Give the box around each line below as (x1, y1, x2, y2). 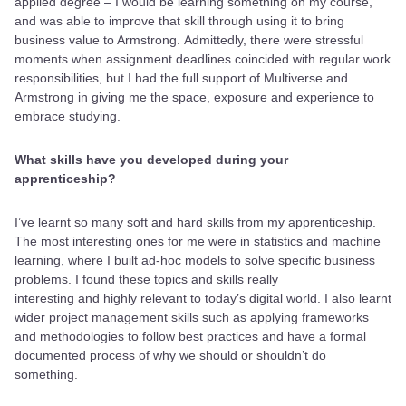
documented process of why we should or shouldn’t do (14, 347, 326, 362)
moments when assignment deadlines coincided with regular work (14, 51, 391, 66)
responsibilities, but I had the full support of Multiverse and (14, 70, 348, 85)
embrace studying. (14, 108, 121, 123)
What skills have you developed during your (14, 151, 288, 167)
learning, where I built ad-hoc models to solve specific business (14, 252, 375, 267)
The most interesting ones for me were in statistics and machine (14, 233, 381, 248)
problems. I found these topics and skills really (14, 271, 278, 286)
